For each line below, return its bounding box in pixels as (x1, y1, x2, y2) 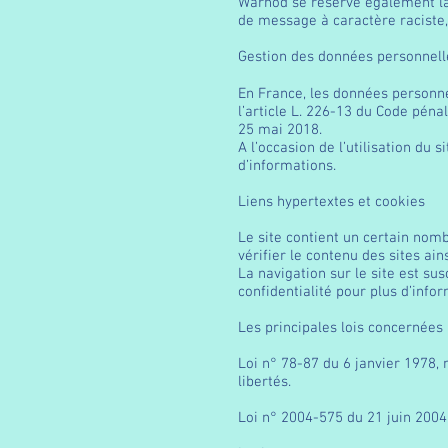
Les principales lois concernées (238, 319, 443, 337)
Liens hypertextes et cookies (238, 193, 425, 211)
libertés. (238, 373, 291, 391)
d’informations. (238, 157, 336, 175)
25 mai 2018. (238, 121, 322, 139)
